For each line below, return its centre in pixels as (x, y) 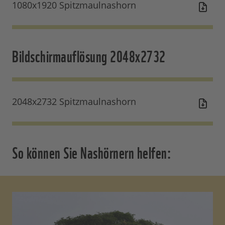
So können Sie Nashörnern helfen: (92, 152)
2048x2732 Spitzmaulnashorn (74, 102)
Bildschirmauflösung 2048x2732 (89, 55)
